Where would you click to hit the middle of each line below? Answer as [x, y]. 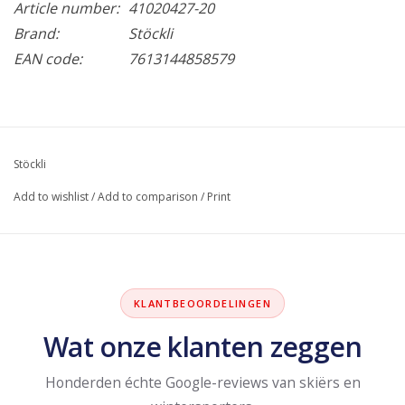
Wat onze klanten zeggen [202, 346]
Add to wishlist [51, 196]
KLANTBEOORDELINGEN [202, 303]
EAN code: [48, 58]
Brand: [36, 33]
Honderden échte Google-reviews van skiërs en [202, 382]
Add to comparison [148, 196]
